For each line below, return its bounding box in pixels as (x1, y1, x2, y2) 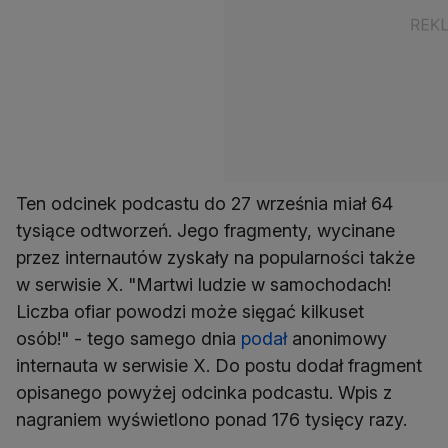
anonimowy (287, 328, 387, 350)
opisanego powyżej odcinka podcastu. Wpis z (16, 382, 392, 404)
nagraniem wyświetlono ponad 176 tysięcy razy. (16, 409, 407, 431)
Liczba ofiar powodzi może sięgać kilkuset (16, 301, 364, 323)
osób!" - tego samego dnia (16, 328, 241, 350)
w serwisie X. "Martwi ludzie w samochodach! (16, 274, 391, 296)
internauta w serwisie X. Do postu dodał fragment (16, 355, 422, 377)
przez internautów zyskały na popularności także (16, 247, 415, 269)
